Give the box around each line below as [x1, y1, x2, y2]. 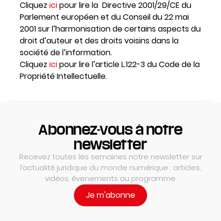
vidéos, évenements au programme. [44, 173, 177, 184]
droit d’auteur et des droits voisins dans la [20, 35, 179, 47]
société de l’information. [20, 47, 112, 59]
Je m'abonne [86, 189, 135, 201]
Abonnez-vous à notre [38, 122, 183, 137]
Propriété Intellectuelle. [20, 71, 107, 82]
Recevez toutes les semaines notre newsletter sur [19, 151, 202, 162]
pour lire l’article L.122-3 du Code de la [57, 59, 200, 71]
